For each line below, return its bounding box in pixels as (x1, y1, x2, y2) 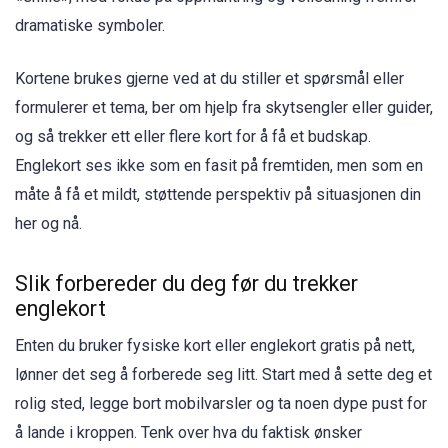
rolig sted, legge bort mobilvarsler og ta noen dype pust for (15, 393, 427, 413)
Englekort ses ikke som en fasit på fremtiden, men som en (15, 155, 423, 175)
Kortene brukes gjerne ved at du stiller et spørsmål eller (15, 68, 404, 88)
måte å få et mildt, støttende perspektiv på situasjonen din (15, 184, 421, 204)
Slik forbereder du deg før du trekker (15, 270, 358, 296)
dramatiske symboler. (15, 16, 165, 36)
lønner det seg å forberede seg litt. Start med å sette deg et (15, 364, 432, 384)
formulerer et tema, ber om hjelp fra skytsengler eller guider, (15, 97, 433, 117)
